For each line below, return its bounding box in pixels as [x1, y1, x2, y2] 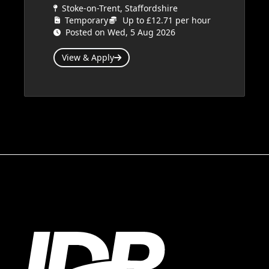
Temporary [65, 14, 108, 26]
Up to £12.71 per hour [122, 14, 211, 26]
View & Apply [62, 52, 114, 63]
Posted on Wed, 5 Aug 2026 [65, 26, 175, 38]
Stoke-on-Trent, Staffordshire [62, 2, 178, 14]
